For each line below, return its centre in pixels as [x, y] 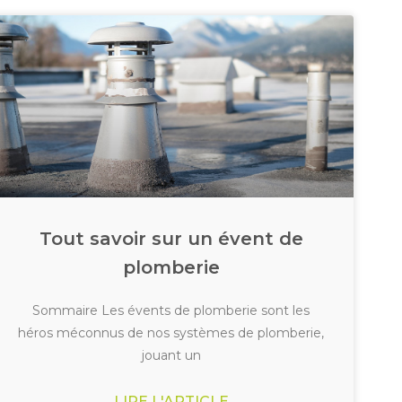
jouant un [171, 356]
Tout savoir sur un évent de [171, 239]
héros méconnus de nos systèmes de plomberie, [171, 333]
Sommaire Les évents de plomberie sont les [171, 311]
